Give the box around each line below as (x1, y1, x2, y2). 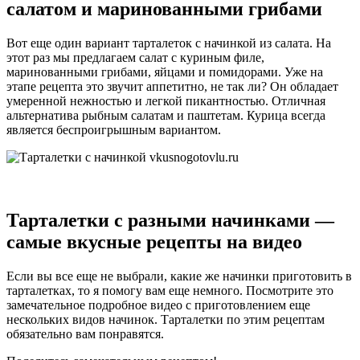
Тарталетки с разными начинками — (6, 209, 334, 231)
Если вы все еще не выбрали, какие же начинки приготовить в (6, 268, 352, 283)
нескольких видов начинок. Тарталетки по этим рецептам (6, 312, 325, 326)
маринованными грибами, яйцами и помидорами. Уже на (6, 64, 323, 79)
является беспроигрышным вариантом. (6, 122, 221, 137)
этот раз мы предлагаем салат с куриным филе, (6, 50, 264, 64)
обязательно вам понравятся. (6, 326, 164, 341)
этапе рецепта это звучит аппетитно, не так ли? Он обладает (6, 79, 338, 93)
